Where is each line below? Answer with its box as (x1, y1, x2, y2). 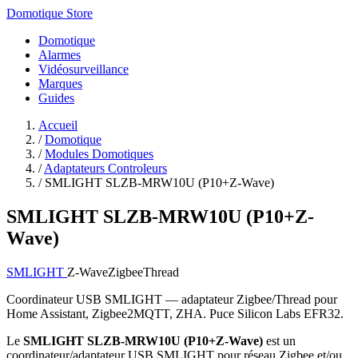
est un (263, 333, 296, 348)
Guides (38, 91, 74, 105)
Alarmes (38, 48, 81, 62)
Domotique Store (6, 6, 93, 20)
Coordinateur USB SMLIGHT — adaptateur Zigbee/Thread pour (6, 292, 337, 306)
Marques (38, 77, 82, 90)
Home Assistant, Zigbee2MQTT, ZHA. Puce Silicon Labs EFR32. (6, 306, 344, 320)
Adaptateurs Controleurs (44, 161, 167, 175)
